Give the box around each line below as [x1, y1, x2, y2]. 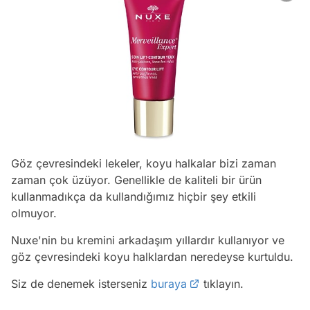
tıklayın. [200, 276, 244, 291]
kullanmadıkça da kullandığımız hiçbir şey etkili [11, 189, 256, 203]
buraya [151, 276, 187, 291]
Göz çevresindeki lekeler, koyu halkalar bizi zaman [11, 156, 276, 170]
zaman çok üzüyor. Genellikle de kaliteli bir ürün [11, 172, 262, 187]
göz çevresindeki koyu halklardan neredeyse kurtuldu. [11, 249, 297, 264]
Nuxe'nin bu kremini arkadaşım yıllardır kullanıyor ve [11, 232, 284, 247]
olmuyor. [11, 206, 60, 220]
